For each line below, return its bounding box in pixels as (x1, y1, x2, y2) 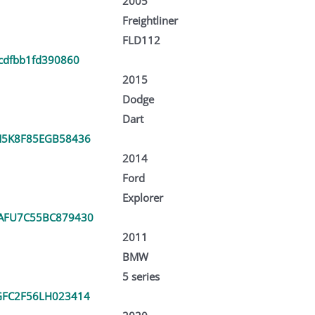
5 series (122, 269, 160, 283)
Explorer (122, 190, 163, 205)
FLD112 (122, 32, 160, 47)
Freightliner (122, 13, 178, 27)
